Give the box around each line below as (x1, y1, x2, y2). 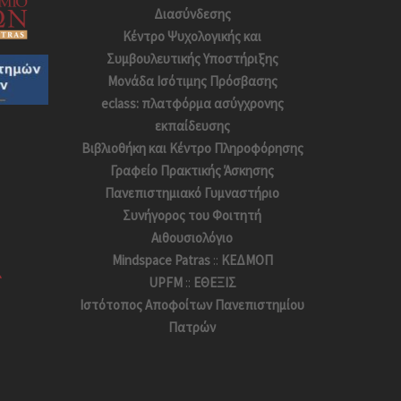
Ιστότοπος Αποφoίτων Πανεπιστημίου (80, 295, 305, 313)
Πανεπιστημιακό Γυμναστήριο (105, 183, 280, 201)
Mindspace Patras (111, 251, 210, 269)
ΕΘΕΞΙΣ (192, 273, 236, 291)
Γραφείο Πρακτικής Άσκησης (110, 161, 275, 179)
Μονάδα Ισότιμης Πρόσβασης (107, 72, 277, 90)
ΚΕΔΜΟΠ (220, 251, 273, 269)
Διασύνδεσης (153, 4, 231, 22)
